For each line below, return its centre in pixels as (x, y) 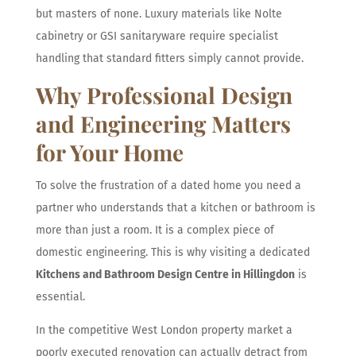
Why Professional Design (164, 95)
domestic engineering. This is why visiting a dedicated (172, 252)
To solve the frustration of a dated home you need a (168, 185)
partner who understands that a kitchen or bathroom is (175, 207)
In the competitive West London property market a (164, 330)
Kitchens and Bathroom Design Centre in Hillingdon (165, 274)
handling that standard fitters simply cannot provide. (169, 58)
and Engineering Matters (163, 123)
